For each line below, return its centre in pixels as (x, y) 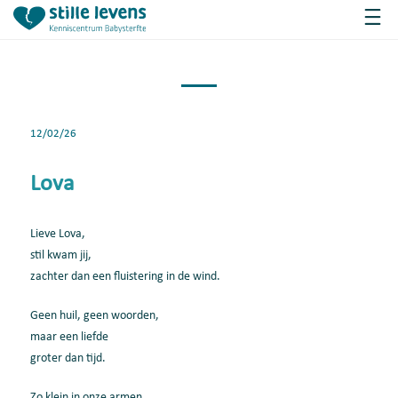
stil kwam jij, (61, 255)
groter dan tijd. (68, 358)
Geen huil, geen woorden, (95, 316)
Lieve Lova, (58, 234)
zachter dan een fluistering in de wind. (125, 277)
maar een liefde (69, 337)
